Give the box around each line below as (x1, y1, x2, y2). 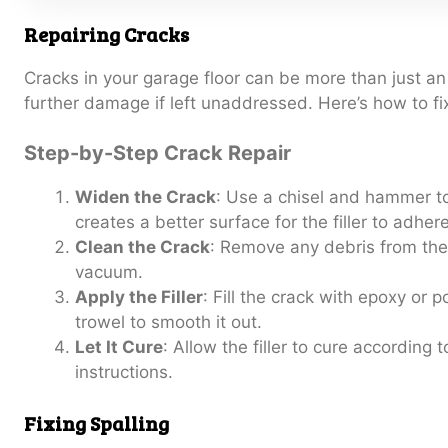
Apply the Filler (75, 287, 203, 308)
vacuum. (75, 262, 143, 283)
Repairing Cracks (24, 19, 189, 48)
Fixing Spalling (24, 408, 169, 437)
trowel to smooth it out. (75, 312, 262, 333)
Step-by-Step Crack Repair (24, 141, 291, 166)
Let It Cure (75, 337, 163, 358)
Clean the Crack (75, 237, 210, 258)
